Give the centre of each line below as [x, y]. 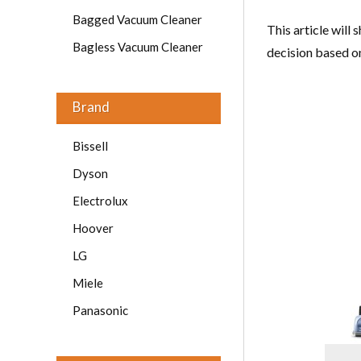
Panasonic [100, 310]
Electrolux [100, 201]
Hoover [93, 228]
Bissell [90, 146]
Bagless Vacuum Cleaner [138, 47]
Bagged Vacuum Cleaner [137, 19]
